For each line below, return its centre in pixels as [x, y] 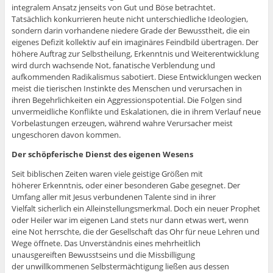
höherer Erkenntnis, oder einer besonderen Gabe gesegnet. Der [126, 186]
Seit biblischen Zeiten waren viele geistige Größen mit [107, 174]
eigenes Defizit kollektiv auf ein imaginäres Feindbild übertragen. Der [135, 42]
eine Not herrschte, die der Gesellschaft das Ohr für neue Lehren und [135, 232]
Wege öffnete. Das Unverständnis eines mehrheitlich [106, 243]
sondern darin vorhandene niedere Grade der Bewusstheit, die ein [130, 31]
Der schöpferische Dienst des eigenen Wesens [102, 154]
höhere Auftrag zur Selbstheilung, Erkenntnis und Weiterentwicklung [135, 54]
